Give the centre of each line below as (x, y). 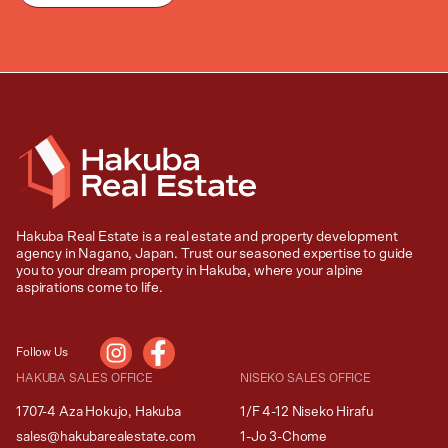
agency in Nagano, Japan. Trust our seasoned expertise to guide (215, 253)
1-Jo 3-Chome (284, 436)
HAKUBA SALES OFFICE (84, 377)
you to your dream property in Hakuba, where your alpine (190, 270)
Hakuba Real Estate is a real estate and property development (207, 236)
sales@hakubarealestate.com (106, 436)
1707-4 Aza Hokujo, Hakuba (98, 411)
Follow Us (42, 352)
